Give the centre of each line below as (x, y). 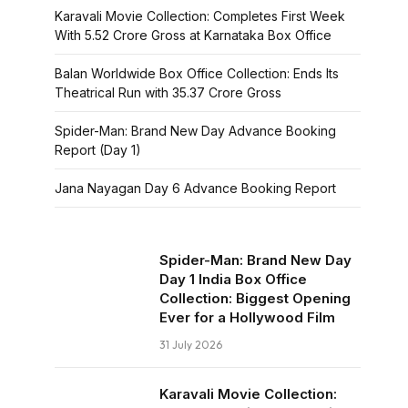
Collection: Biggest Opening (255, 298)
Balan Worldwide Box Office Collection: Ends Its (197, 73)
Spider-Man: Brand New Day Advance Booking (195, 131)
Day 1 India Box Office (233, 279)
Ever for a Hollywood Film (247, 317)
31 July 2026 (191, 345)
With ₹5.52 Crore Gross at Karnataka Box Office (193, 35)
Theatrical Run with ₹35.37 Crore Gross (168, 92)
